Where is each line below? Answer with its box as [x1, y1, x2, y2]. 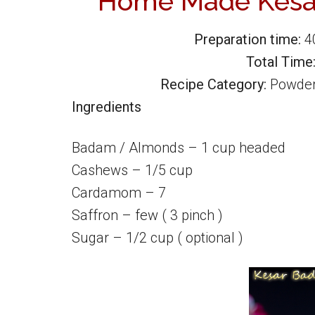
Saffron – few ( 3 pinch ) [72, 207, 223, 224]
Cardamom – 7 [72, 184, 166, 201]
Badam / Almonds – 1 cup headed [72, 139, 285, 156]
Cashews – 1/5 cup [72, 162, 193, 179]
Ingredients [72, 98, 141, 115]
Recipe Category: [160, 76, 266, 93]
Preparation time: [193, 31, 304, 48]
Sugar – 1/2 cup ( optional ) [72, 229, 243, 246]
